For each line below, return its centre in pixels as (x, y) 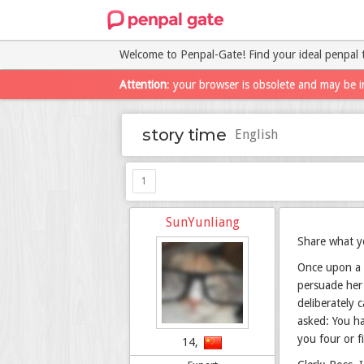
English (256, 134)
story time (184, 135)
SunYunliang (202, 222)
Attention (143, 84)
